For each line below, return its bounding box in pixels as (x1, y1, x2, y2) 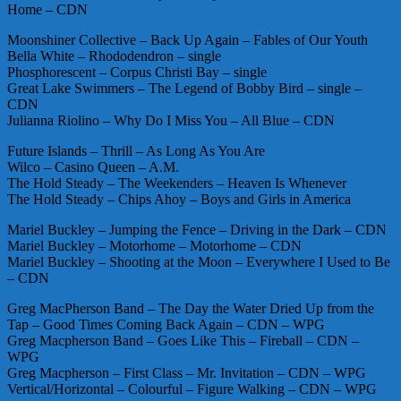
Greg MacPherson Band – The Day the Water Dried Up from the (7, 300, 374, 316)
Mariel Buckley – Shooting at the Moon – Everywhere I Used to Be (7, 253, 390, 269)
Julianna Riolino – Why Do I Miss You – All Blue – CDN (7, 112, 335, 128)
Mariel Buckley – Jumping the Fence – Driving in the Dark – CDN (7, 221, 387, 237)
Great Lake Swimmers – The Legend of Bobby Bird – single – (7, 80, 362, 96)
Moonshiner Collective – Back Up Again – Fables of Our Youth (7, 31, 368, 47)
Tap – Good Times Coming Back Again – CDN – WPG (7, 316, 325, 332)
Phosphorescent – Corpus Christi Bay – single (7, 64, 267, 80)
